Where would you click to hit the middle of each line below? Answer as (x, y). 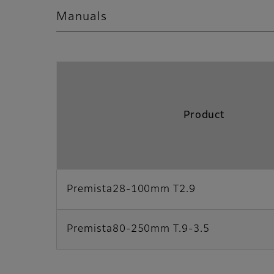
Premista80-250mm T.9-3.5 (139, 229)
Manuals (82, 17)
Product (204, 115)
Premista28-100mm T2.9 (131, 189)
